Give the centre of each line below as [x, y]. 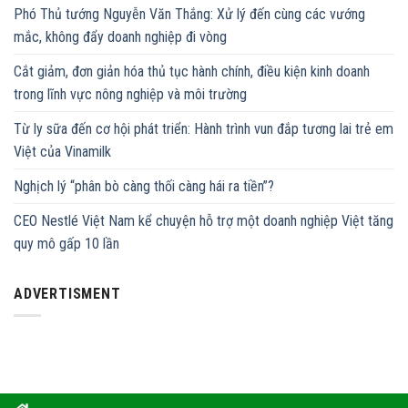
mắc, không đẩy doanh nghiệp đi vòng [120, 36]
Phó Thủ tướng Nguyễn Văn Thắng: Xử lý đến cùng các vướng [189, 14]
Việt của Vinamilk [62, 151]
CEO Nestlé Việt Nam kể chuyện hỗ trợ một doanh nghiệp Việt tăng [204, 220]
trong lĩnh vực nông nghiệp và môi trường [130, 94]
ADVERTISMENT [67, 293]
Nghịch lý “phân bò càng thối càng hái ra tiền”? [144, 186]
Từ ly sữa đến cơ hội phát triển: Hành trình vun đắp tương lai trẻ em [204, 128]
